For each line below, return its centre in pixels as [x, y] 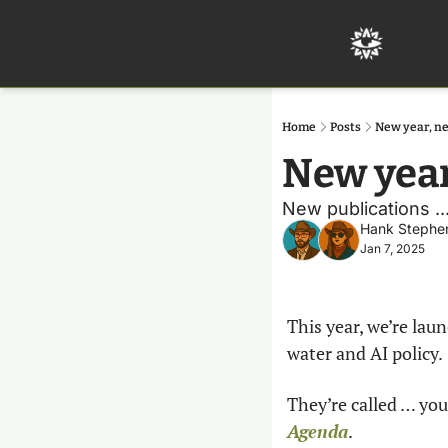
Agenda [317, 431]
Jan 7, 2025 [392, 248]
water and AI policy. [365, 353]
